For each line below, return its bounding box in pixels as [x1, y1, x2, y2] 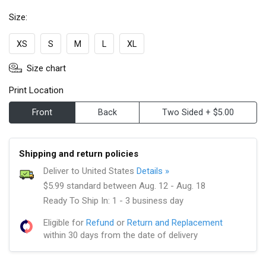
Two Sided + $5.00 [162, 107, 235, 118]
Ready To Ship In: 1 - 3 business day [43, 195, 183, 206]
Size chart [27, 62, 66, 74]
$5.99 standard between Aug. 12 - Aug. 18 [43, 180, 205, 191]
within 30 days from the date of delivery [43, 229, 198, 240]
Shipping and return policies [19, 148, 138, 159]
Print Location [9, 84, 64, 96]
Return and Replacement [127, 217, 223, 228]
